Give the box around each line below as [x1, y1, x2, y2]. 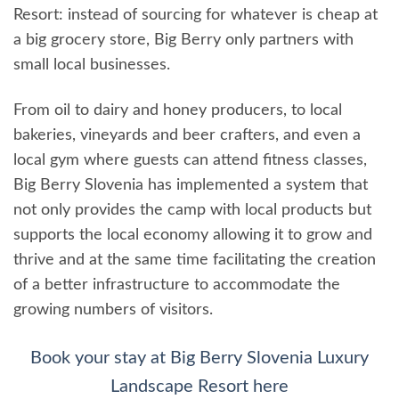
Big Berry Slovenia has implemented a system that [13, 177, 368, 194]
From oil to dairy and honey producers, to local [13, 102, 342, 119]
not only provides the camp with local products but [13, 202, 371, 219]
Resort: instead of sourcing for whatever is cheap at [13, 6, 378, 23]
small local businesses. [13, 56, 170, 73]
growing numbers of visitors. [13, 302, 213, 319]
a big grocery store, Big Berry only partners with [13, 31, 354, 48]
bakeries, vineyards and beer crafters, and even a [13, 127, 361, 144]
